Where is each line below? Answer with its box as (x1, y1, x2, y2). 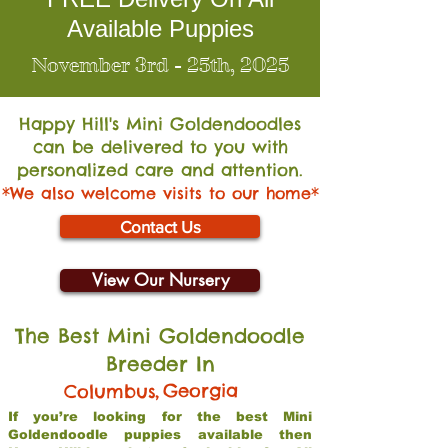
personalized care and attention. (17, 159, 303, 181)
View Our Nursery (91, 269, 229, 291)
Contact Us (119, 217, 201, 236)
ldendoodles (196, 113, 301, 135)
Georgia (163, 379, 238, 402)
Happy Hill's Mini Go (19, 113, 196, 135)
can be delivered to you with (32, 136, 288, 158)
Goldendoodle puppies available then (8, 427, 312, 442)
